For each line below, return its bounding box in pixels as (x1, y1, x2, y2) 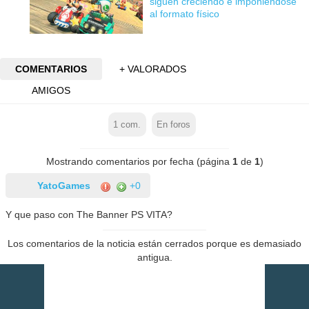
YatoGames (37, 180, 91, 192)
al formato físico (149, 8, 219, 19)
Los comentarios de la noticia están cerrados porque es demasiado (8, 238, 301, 250)
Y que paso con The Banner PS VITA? (6, 209, 173, 221)
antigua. (137, 252, 172, 263)
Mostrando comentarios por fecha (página (46, 156, 232, 168)
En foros (157, 119, 191, 130)
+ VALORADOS (119, 63, 187, 75)
